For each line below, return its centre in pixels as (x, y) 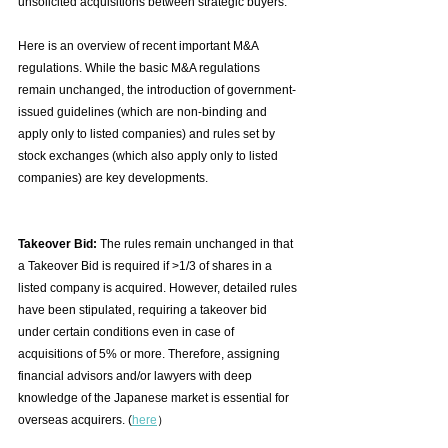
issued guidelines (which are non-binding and (144, 112)
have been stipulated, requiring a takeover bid (144, 310)
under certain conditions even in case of (127, 332)
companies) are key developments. (119, 178)
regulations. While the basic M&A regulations (140, 68)
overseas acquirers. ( (75, 420)
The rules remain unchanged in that (198, 244)
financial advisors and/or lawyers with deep (136, 376)
